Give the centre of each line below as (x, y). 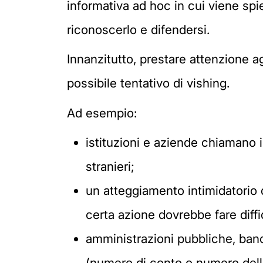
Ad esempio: (102, 113)
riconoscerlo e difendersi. (138, 29)
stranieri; (110, 167)
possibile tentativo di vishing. (148, 83)
